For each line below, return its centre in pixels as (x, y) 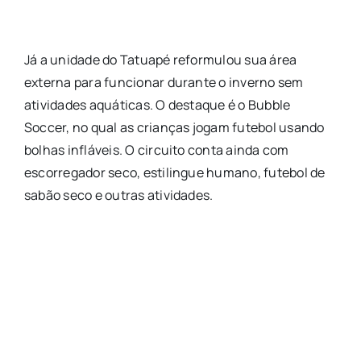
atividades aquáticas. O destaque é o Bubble (157, 105)
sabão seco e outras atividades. (118, 195)
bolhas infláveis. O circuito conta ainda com (156, 150)
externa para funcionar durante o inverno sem (164, 83)
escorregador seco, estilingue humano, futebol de (174, 173)
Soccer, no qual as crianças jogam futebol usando (174, 128)
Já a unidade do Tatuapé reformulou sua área (160, 60)
